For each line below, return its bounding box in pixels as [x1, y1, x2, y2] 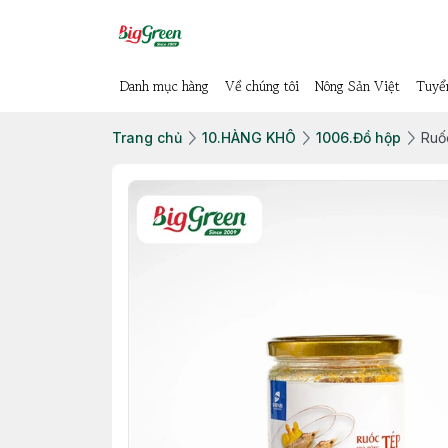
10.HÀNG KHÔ [202, 129, 296, 146]
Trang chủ [112, 129, 182, 146]
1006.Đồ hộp [316, 129, 401, 146]
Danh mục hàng [120, 76, 209, 96]
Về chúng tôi [225, 76, 299, 96]
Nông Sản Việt [315, 76, 400, 96]
